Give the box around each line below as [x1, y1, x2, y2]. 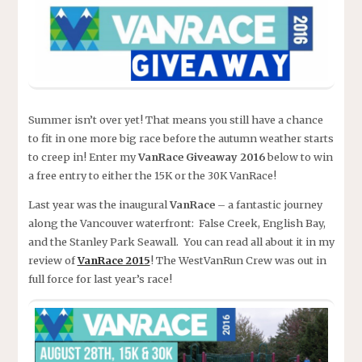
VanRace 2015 [77, 253, 150, 267]
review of [27, 253, 78, 267]
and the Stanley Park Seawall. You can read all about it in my [27, 234, 335, 248]
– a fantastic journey [214, 197, 322, 211]
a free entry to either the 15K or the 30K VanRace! [27, 169, 276, 183]
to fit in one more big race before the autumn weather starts [27, 132, 334, 145]
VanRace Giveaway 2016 [137, 150, 265, 164]
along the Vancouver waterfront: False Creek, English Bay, [27, 216, 326, 229]
